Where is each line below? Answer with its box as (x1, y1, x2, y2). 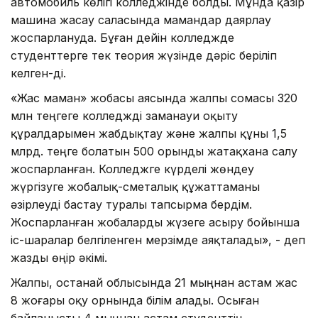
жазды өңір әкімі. (11, 250, 107, 265)
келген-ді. (11, 65, 66, 80)
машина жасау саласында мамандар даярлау (11, 12, 271, 27)
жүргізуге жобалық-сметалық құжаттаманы (11, 179, 260, 194)
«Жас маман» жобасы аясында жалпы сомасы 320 (11, 90, 297, 105)
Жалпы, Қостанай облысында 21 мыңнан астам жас (11, 275, 297, 290)
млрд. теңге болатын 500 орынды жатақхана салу (11, 143, 297, 158)
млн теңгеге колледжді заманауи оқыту (11, 108, 238, 123)
